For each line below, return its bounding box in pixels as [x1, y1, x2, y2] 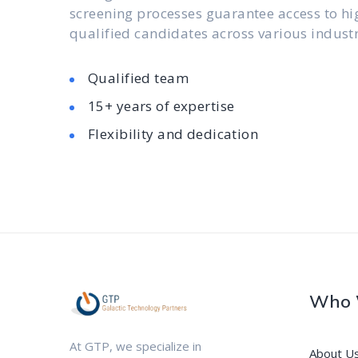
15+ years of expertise [88, 97, 235, 115]
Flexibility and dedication [88, 125, 259, 143]
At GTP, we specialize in [70, 337, 201, 354]
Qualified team [88, 69, 189, 87]
